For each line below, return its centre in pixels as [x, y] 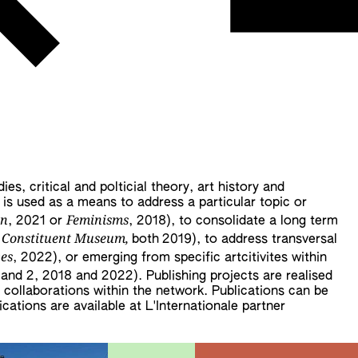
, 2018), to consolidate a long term [233, 222]
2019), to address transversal [250, 240]
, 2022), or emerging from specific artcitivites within [170, 259]
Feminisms [97, 220]
